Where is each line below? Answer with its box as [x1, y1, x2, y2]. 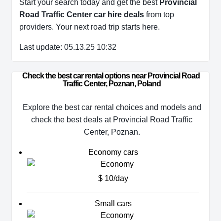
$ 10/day [98, 174, 128, 183]
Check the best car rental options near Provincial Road [22, 72, 201, 80]
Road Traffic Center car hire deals [19, 10, 144, 19]
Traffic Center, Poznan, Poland [63, 79, 161, 88]
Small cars [94, 199, 132, 208]
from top [144, 10, 174, 19]
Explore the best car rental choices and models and [22, 103, 201, 112]
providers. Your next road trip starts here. [19, 23, 160, 32]
